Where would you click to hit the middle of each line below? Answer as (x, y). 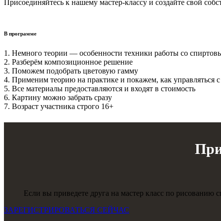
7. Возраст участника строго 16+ (59, 107)
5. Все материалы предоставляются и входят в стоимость (100, 89)
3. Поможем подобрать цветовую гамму (71, 71)
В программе (20, 34)
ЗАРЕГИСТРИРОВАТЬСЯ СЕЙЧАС (67, 210)
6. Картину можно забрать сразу (58, 98)
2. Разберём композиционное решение (68, 62)
